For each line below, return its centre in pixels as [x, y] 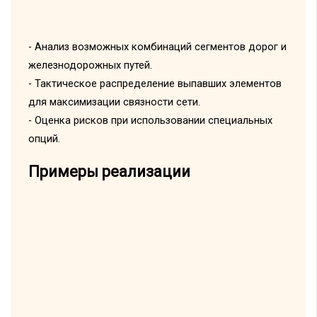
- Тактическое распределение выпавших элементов [155, 83]
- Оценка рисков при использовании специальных [150, 120]
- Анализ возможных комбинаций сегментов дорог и [157, 46]
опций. [44, 138]
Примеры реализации [109, 172]
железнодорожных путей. [90, 65]
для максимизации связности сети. [114, 102]
